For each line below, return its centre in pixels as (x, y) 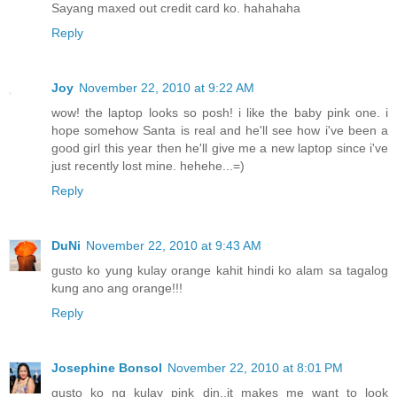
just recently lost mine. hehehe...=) (148, 166)
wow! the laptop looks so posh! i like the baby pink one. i (220, 113)
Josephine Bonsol (107, 368)
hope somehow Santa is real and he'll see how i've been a (220, 131)
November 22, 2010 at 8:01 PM (255, 368)
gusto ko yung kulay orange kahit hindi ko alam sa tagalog (220, 271)
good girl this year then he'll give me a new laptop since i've (220, 148)
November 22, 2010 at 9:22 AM (167, 88)
